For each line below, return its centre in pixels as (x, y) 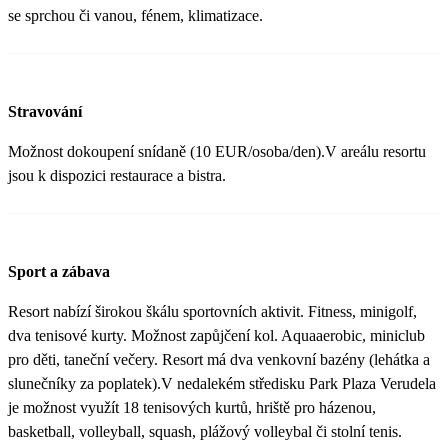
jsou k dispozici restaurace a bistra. (117, 175)
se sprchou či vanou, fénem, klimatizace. (137, 15)
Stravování (45, 111)
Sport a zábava (59, 272)
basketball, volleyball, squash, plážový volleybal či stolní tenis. (205, 432)
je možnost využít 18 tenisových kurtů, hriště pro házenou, (192, 408)
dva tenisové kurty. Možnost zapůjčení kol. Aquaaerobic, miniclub (216, 336)
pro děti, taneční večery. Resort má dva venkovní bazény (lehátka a (219, 360)
